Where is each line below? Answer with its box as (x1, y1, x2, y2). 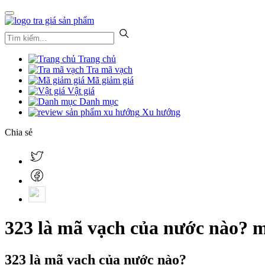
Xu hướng (140, 107, 180, 117)
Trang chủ (76, 54, 116, 64)
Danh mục (77, 96, 118, 106)
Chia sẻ (5, 127, 33, 137)
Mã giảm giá (85, 75, 134, 85)
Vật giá (65, 86, 95, 96)
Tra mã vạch (84, 64, 132, 75)
